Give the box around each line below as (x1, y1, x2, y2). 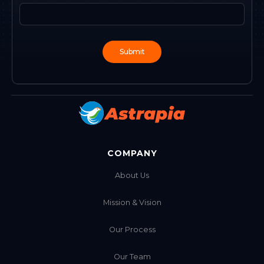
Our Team (113, 252, 151, 262)
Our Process (108, 225, 156, 235)
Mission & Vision (103, 198, 161, 207)
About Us (115, 171, 149, 180)
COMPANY (107, 148, 157, 159)
